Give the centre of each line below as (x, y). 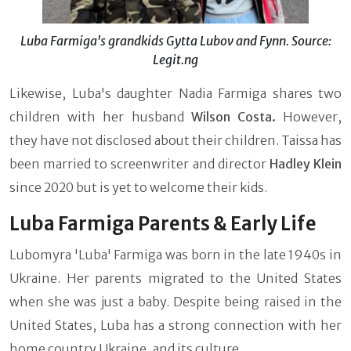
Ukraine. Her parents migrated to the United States (175, 279)
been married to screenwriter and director (139, 164)
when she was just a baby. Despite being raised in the (175, 302)
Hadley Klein (306, 164)
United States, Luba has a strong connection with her (175, 326)
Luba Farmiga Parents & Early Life (163, 224)
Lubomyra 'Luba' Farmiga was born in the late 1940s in (175, 255)
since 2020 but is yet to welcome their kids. (138, 188)
